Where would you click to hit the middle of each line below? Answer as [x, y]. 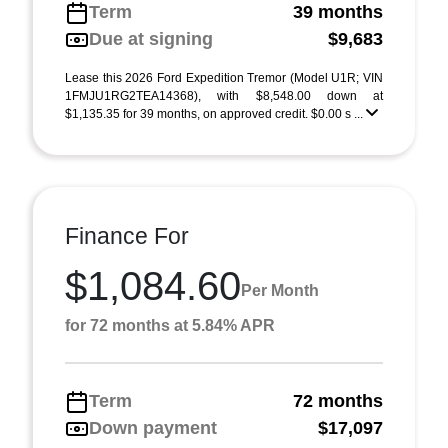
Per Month [280, 290]
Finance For [127, 236]
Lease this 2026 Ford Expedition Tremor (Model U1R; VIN [224, 78]
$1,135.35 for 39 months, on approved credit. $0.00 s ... [215, 114]
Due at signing [151, 39]
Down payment [153, 428]
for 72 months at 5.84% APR [170, 325]
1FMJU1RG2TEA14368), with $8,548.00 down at [224, 96]
